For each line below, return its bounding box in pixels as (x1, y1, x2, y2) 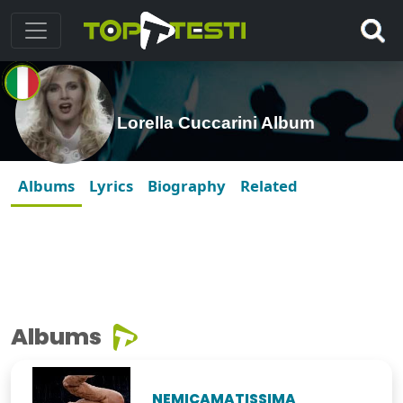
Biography (148, 175, 226, 197)
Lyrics (89, 175, 133, 197)
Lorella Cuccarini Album (117, 113, 315, 133)
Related (240, 175, 298, 197)
